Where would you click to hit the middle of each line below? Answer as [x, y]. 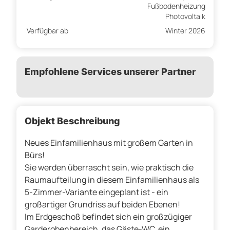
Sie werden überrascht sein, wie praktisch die [109, 168]
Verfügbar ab [47, 31]
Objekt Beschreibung [72, 121]
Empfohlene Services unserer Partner [110, 72]
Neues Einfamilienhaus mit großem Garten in [109, 143]
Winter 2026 [185, 31]
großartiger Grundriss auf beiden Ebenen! [102, 205]
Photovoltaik [185, 16]
